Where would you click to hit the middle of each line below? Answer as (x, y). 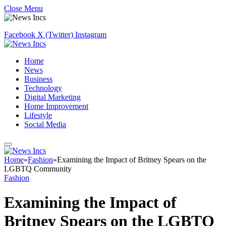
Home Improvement (56, 106)
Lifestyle (38, 115)
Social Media (45, 124)
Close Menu (23, 8)
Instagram (91, 35)
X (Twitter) (55, 35)
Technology (43, 88)
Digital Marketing (52, 97)
